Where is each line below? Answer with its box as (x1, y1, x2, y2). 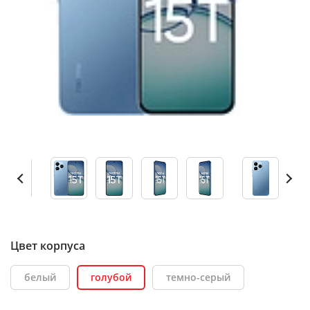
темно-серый (166, 271, 230, 284)
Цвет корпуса (10, 238, 85, 253)
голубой (91, 271, 131, 284)
